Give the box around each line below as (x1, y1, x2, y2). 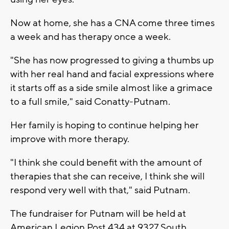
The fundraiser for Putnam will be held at (10, 207, 186, 220)
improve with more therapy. (10, 132, 129, 145)
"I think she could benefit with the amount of (10, 156, 202, 169)
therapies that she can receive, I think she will (10, 170, 205, 182)
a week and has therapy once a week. (10, 30, 171, 43)
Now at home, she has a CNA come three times (10, 16, 215, 29)
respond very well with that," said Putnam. (10, 184, 190, 196)
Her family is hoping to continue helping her (10, 119, 199, 131)
